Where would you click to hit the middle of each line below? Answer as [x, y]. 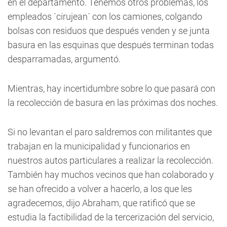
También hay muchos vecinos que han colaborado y [111, 175]
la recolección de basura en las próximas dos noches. [113, 103]
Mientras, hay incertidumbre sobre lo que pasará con [111, 88]
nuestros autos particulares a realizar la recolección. [110, 160]
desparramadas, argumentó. [64, 59]
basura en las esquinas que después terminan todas [111, 45]
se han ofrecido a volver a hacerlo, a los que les [100, 189]
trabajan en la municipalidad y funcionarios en [99, 146]
